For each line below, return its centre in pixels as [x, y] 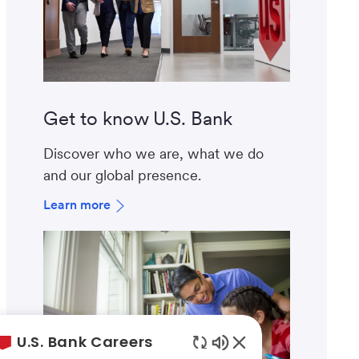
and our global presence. [126, 175]
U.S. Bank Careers [85, 341]
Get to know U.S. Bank [138, 119]
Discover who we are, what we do [153, 154]
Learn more [77, 205]
